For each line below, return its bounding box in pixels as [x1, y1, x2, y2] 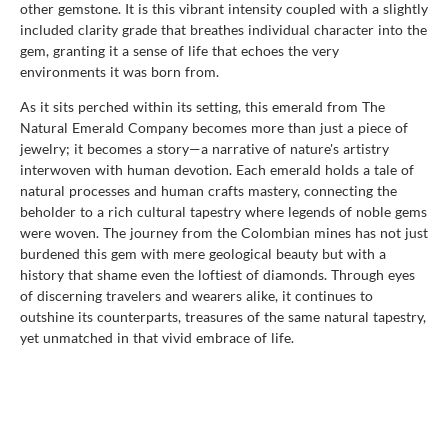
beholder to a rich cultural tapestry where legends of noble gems [20, 202, 427, 220]
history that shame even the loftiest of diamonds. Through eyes [20, 265, 415, 283]
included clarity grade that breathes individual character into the [20, 20, 427, 38]
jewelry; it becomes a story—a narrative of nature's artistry [20, 139, 389, 157]
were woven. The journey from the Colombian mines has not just [20, 223, 428, 241]
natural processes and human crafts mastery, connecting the [20, 181, 397, 199]
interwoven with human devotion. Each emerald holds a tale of [20, 160, 414, 178]
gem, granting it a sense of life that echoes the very [20, 41, 339, 59]
